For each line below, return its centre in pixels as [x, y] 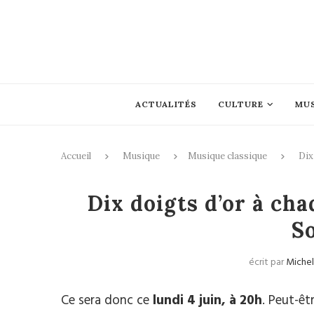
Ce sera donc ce [107, 301]
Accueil [76, 156]
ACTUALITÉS [166, 104]
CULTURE [240, 104]
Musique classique [227, 156]
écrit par [268, 262]
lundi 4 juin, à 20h [207, 301]
